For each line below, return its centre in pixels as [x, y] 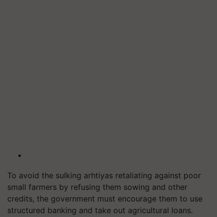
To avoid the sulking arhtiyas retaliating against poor [104, 175]
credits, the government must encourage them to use [105, 198]
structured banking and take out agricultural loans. [100, 210]
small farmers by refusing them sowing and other [97, 187]
